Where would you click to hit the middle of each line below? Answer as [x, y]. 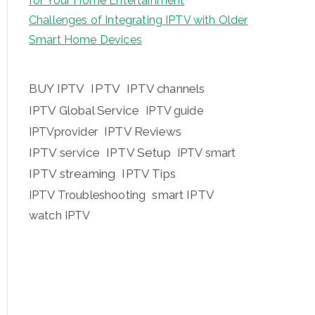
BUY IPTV [57, 89]
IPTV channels [166, 89]
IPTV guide [174, 111]
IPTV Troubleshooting [88, 195]
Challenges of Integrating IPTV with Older [139, 20]
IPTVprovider [63, 132]
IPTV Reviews [143, 131]
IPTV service [64, 153]
